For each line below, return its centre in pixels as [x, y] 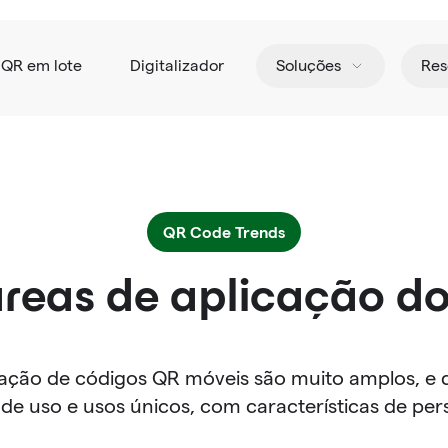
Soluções [308, 65]
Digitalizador [177, 65]
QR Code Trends [224, 231]
